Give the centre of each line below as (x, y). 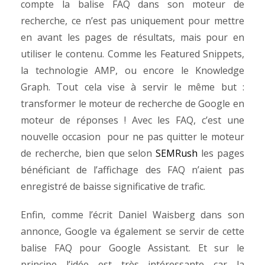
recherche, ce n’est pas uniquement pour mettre (132, 21)
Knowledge (220, 70)
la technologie (58, 70)
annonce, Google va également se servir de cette (132, 231)
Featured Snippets (201, 54)
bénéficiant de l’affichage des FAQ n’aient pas (132, 170)
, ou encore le (155, 70)
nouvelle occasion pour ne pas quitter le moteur (132, 137)
